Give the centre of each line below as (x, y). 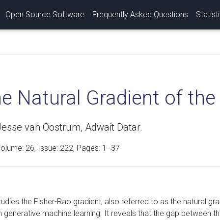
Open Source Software (45, 14)
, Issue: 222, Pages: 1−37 (77, 148)
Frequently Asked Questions (140, 14)
